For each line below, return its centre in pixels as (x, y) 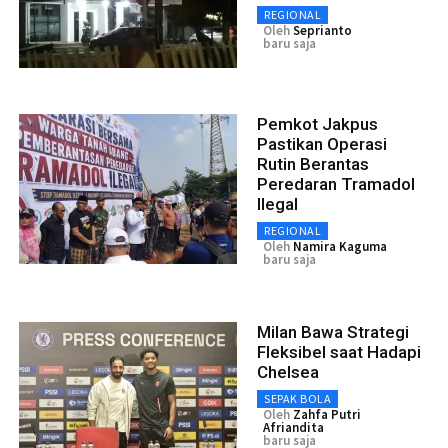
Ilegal (277, 203)
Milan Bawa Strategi (333, 331)
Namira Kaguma (340, 246)
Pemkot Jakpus (317, 123)
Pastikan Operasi (322, 143)
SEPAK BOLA (297, 398)
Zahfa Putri (327, 414)
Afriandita (293, 427)
